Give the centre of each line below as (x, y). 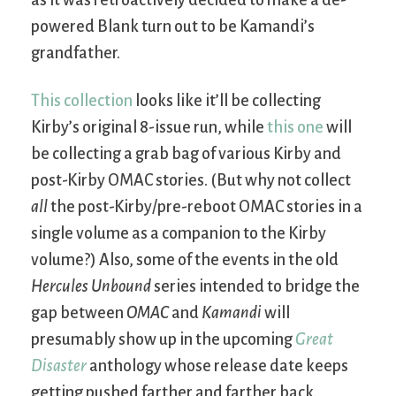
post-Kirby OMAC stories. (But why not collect (191, 181)
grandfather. (76, 53)
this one (295, 128)
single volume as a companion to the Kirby (179, 234)
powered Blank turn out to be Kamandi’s (173, 27)
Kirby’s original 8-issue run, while (149, 128)
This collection (82, 101)
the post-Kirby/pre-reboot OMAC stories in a (205, 207)
